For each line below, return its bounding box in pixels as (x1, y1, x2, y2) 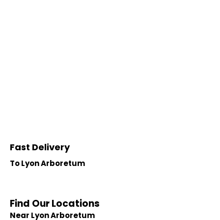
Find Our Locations (10, 197, 100, 210)
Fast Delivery (10, 141, 70, 153)
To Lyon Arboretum (10, 158, 85, 168)
